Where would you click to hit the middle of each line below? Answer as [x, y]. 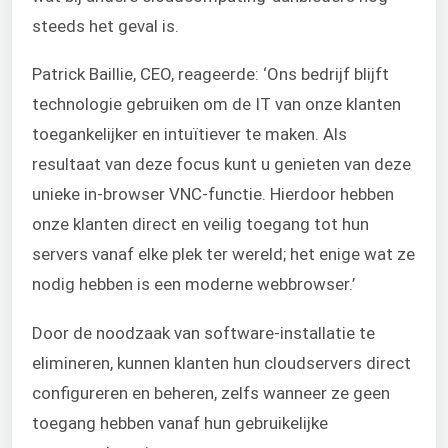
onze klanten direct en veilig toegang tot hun [200, 224]
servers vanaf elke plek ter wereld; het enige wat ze [223, 254]
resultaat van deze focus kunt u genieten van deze [221, 164]
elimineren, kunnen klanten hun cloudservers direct [221, 362]
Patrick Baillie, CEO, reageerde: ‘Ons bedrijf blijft [210, 74]
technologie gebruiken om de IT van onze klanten [216, 104]
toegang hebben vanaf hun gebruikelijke [180, 422]
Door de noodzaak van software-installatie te [203, 332]
